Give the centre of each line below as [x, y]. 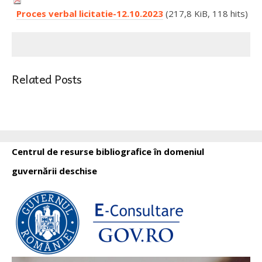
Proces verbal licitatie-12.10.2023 [90, 13]
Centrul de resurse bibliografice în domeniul [108, 151]
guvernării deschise [54, 170]
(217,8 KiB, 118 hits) [206, 13]
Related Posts [47, 79]
